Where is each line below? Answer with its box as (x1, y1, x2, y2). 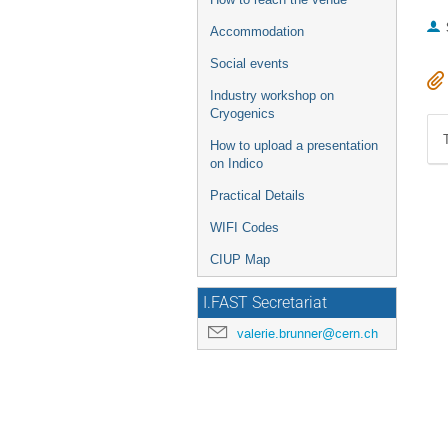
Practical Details (210, 188, 305, 203)
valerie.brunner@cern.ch (237, 325, 378, 342)
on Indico (210, 156, 263, 171)
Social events (210, 56, 289, 71)
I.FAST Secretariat (203, 294, 327, 312)
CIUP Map (210, 252, 270, 267)
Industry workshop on (210, 88, 334, 103)
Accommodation (210, 24, 304, 39)
